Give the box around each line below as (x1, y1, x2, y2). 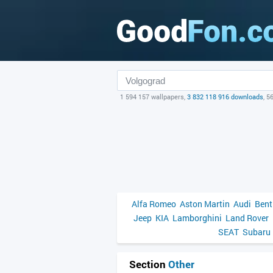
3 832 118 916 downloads (187, 92, 263, 101)
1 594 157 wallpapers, (120, 92, 187, 101)
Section (129, 257, 168, 271)
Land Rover (225, 212, 269, 224)
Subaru (243, 226, 271, 238)
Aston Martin (180, 198, 230, 210)
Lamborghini (172, 212, 222, 224)
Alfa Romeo (132, 198, 176, 210)
